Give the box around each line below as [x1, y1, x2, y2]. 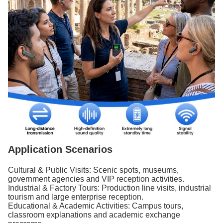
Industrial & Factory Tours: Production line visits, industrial [8, 184, 211, 192]
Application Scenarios [8, 144, 112, 155]
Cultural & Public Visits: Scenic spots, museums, [8, 166, 179, 174]
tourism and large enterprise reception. [8, 193, 143, 201]
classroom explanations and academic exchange [8, 211, 180, 219]
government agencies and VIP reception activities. [8, 175, 184, 183]
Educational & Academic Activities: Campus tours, [8, 202, 183, 210]
